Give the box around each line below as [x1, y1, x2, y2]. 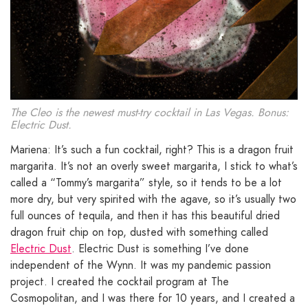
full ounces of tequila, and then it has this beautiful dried [10, 207, 280, 223]
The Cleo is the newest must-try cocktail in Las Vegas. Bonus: [10, 104, 289, 120]
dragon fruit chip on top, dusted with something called [10, 223, 268, 240]
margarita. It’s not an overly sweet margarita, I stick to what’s [10, 157, 298, 174]
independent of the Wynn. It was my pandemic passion [10, 256, 271, 273]
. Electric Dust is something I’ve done [71, 240, 249, 256]
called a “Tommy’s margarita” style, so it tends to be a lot [10, 174, 282, 190]
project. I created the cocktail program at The [10, 273, 229, 289]
